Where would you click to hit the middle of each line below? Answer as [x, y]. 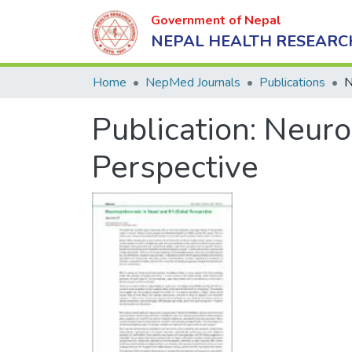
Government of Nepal [216, 20]
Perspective [175, 167]
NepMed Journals [193, 82]
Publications [292, 82]
